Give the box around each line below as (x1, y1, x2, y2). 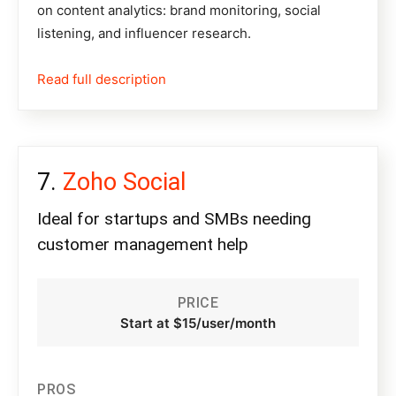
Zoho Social (63, 168, 186, 197)
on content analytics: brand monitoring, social (37, 2, 321, 19)
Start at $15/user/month (120, 315, 276, 332)
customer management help (37, 234, 248, 255)
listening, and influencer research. (37, 25, 251, 42)
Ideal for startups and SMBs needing (37, 209, 311, 230)
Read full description (37, 71, 166, 88)
